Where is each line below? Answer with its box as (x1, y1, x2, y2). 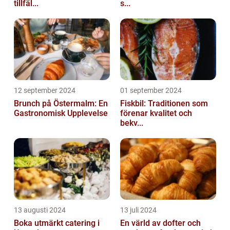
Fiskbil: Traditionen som (120, 98, 208, 108)
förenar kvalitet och (120, 108, 192, 118)
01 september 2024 (120, 86, 182, 94)
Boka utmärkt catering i (14, 218, 100, 228)
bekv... (120, 118, 143, 128)
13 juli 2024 (120, 205, 157, 214)
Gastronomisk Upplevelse (14, 108, 108, 118)
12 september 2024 (14, 86, 75, 94)
